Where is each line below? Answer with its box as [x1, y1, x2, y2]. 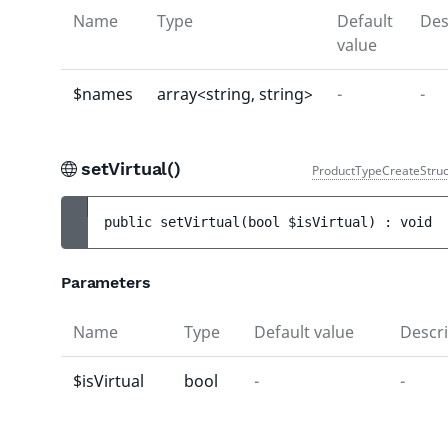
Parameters [61, 273, 151, 292]
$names [73, 83, 133, 105]
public [104, 214, 160, 230]
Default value [254, 321, 354, 343]
